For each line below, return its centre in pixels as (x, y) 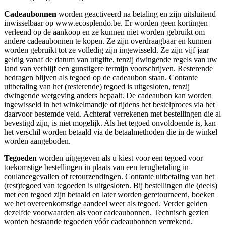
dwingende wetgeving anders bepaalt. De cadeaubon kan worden (108, 96)
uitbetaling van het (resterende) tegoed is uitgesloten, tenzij (97, 87)
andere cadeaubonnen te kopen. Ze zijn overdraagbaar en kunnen (108, 41)
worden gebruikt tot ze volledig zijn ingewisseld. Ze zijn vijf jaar (106, 50)
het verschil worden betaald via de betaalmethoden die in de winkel (111, 132)
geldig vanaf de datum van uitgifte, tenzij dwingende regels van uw (111, 60)
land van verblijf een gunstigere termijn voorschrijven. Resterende (108, 69)
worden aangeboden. (37, 141)
